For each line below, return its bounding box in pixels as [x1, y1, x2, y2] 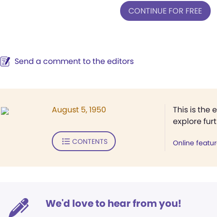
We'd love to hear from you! [46, 197, 182, 210]
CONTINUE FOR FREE [128, 5, 202, 16]
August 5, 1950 [52, 104, 106, 115]
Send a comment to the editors [15, 56, 134, 67]
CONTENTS [72, 136, 108, 146]
